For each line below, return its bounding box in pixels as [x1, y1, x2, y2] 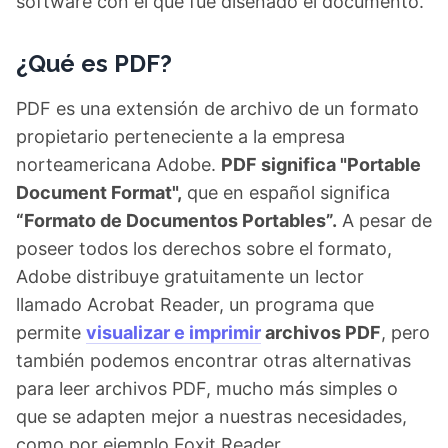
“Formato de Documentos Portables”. [16, 210, 337, 231]
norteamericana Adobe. [16, 154, 221, 175]
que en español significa [182, 182, 390, 203]
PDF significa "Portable [221, 154, 421, 175]
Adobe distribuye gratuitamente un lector [16, 266, 364, 287]
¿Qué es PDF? [16, 49, 172, 78]
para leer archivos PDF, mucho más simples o [16, 378, 398, 399]
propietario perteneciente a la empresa [16, 126, 345, 147]
